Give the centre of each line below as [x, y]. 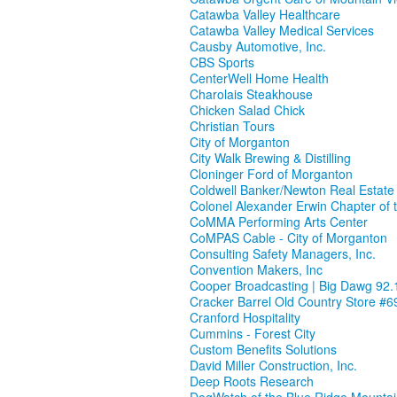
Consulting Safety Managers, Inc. [283, 254]
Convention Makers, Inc [256, 270]
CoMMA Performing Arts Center [279, 222]
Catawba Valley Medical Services [282, 31]
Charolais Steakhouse [251, 94]
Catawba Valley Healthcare [265, 15]
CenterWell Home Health [259, 78]
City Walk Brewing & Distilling [270, 158]
